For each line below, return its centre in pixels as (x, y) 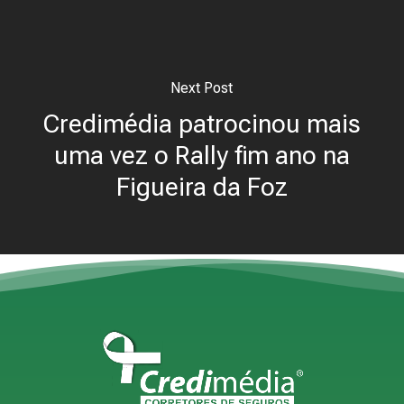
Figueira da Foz (202, 187)
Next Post (202, 87)
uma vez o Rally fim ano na (202, 155)
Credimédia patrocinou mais (202, 124)
